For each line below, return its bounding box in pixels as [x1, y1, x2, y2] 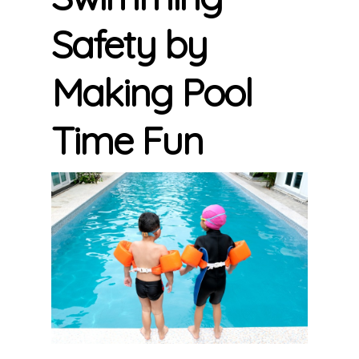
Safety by [51, 20, 207, 68]
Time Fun [51, 116, 203, 164]
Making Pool [51, 68, 252, 116]
